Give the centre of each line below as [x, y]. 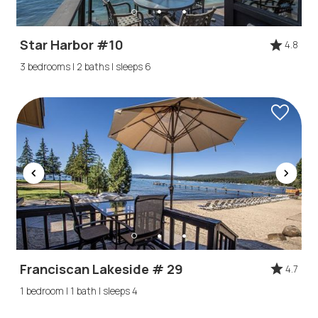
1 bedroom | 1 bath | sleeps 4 [79, 291]
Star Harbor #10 [72, 45]
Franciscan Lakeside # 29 [102, 269]
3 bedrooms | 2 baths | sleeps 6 [86, 67]
